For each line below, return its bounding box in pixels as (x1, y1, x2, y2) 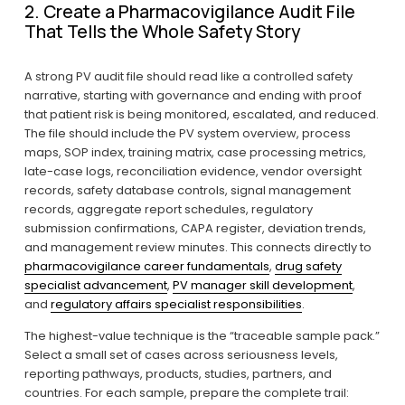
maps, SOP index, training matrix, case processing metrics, (24, 144, 366, 162)
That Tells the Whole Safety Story (24, 19, 300, 44)
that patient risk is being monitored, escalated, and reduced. (24, 106, 379, 124)
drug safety (274, 258, 342, 276)
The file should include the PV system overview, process (24, 125, 351, 143)
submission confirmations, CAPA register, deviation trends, (24, 220, 366, 238)
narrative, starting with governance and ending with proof (24, 87, 362, 105)
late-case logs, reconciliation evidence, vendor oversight (24, 163, 362, 181)
